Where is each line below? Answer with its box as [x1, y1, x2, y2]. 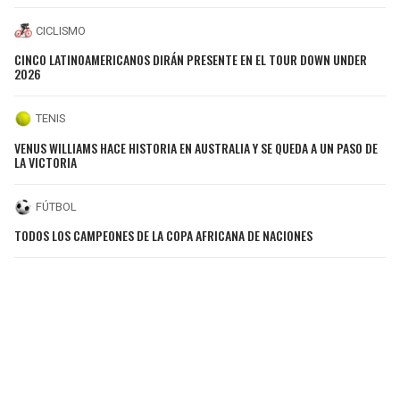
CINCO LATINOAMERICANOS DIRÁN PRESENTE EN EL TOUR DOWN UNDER [14, 49, 367, 69]
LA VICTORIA [14, 152, 77, 171]
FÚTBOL [36, 200, 77, 214]
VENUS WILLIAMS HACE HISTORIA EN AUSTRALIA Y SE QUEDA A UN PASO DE [14, 137, 378, 157]
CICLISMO [36, 23, 86, 37]
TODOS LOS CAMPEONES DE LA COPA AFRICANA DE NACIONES [14, 226, 312, 246]
